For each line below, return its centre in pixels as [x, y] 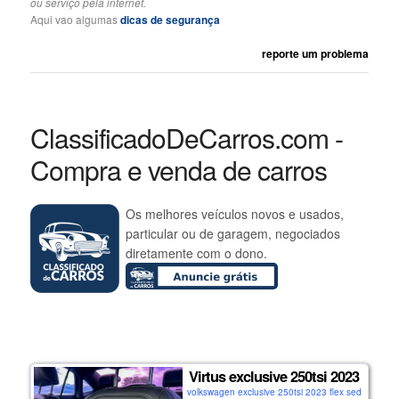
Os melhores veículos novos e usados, [235, 214]
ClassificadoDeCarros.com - [186, 137]
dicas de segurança [170, 19]
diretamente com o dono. [197, 253]
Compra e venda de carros [178, 169]
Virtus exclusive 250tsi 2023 [274, 375]
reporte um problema [316, 53]
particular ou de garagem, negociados [233, 234]
